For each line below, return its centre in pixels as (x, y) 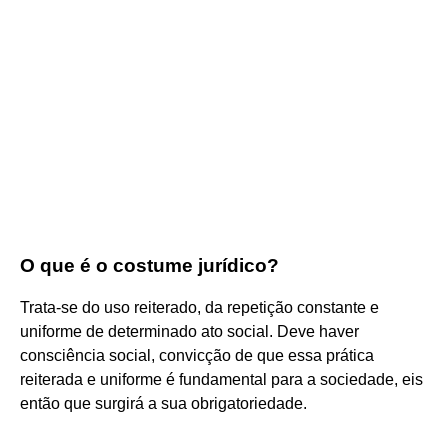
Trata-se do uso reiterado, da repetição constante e (199, 307)
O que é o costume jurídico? (149, 265)
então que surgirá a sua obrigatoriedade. (163, 403)
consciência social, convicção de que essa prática (197, 355)
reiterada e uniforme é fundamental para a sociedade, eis (221, 379)
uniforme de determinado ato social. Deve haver (189, 331)
